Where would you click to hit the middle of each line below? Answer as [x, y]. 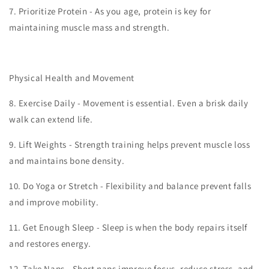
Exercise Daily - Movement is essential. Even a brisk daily [133, 103]
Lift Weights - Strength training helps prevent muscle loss [134, 144]
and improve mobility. [54, 202]
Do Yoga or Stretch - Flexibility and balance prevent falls [137, 186]
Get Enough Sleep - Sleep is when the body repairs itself [135, 227]
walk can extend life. [51, 119]
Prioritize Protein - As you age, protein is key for [115, 11]
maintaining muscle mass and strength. [89, 27]
